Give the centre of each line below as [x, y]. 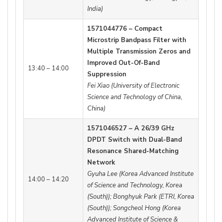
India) [95, 9]
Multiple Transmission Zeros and [139, 52]
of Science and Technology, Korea [135, 186]
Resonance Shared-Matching [133, 151]
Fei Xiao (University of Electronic [133, 86]
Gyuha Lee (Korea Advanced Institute [140, 174]
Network [101, 163]
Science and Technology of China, [135, 97]
